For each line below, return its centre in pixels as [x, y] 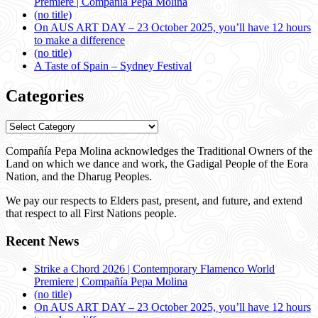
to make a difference [79, 40]
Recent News [42, 241]
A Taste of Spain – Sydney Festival [113, 66]
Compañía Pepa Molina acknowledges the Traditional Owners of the [159, 151]
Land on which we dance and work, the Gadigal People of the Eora [157, 164]
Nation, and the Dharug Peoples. [79, 177]
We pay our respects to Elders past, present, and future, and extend [154, 201]
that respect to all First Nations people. [91, 214]
